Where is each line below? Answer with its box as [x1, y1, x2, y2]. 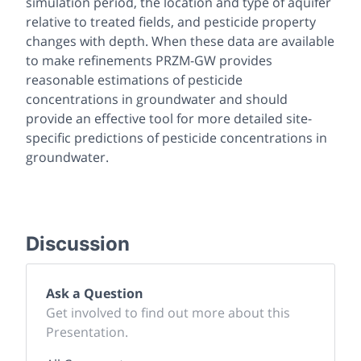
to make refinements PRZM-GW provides [26, 52, 272, 70]
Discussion [26, 232, 130, 256]
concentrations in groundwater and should [26, 90, 288, 109]
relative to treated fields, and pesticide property [26, 13, 316, 31]
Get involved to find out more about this [46, 304, 290, 322]
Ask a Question [46, 284, 143, 303]
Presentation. [46, 323, 128, 342]
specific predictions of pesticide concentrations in [26, 129, 327, 147]
